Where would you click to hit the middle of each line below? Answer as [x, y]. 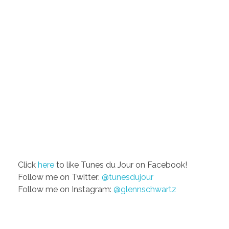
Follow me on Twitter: [60, 177]
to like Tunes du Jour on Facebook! [121, 165]
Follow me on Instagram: [66, 189]
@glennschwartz [145, 189]
